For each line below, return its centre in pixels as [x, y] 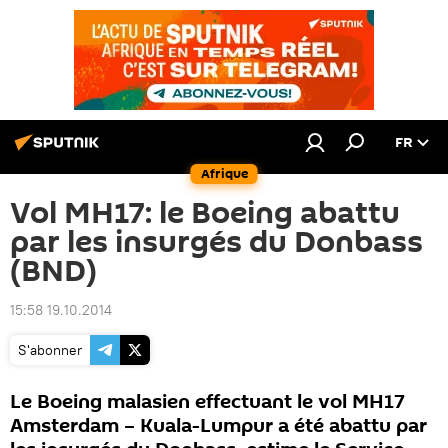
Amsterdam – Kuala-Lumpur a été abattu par [218, 426]
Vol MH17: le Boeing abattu [205, 213]
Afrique [224, 173]
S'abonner [50, 350]
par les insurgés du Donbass [216, 242]
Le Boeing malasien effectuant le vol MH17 [207, 402]
